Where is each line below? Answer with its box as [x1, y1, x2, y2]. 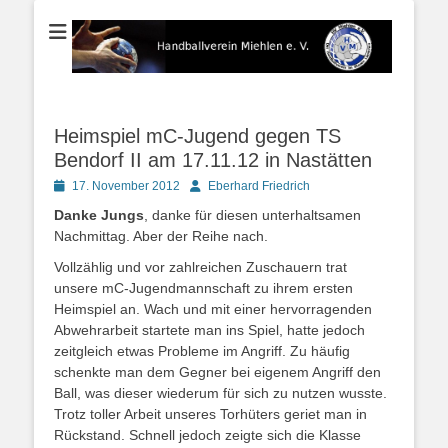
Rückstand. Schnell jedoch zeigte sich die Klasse [54, 426, 361, 443]
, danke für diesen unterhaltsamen [144, 206, 361, 223]
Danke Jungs [54, 206, 144, 223]
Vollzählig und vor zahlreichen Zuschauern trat [54, 258, 347, 275]
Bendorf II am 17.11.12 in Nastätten [54, 148, 372, 171]
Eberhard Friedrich [208, 178, 310, 193]
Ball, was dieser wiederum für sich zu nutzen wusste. [54, 384, 387, 401]
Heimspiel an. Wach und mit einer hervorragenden [54, 300, 372, 317]
